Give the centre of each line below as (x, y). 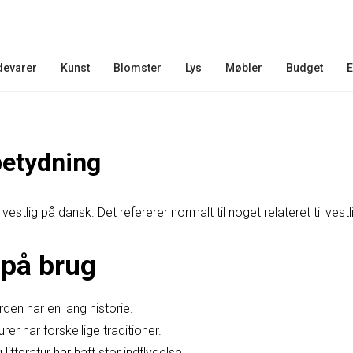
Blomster (138, 67)
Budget (305, 67)
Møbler (244, 67)
